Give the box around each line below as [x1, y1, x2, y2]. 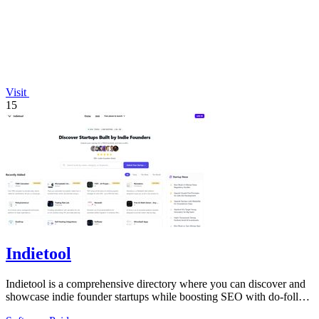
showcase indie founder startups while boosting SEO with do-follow [6, 291, 313, 303]
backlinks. [6, 303, 51, 315]
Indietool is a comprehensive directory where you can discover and [6, 278, 305, 290]
